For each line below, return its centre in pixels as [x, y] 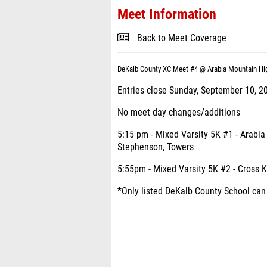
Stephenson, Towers [156, 147]
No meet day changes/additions [179, 113]
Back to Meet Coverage [182, 38]
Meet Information [167, 14]
